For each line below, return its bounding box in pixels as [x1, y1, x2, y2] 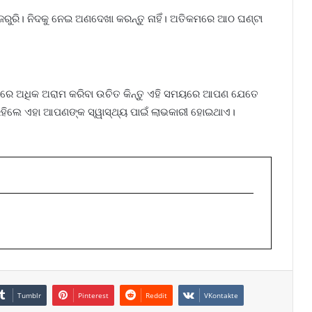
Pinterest [78, 290, 109, 300]
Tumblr [17, 290, 41, 300]
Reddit [146, 290, 167, 300]
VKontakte [204, 290, 238, 300]
